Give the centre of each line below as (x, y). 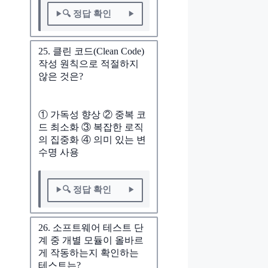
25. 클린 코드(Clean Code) (91, 51)
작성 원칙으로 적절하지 (89, 64)
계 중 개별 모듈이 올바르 (91, 240)
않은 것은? (61, 77)
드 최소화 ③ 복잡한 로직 (91, 127)
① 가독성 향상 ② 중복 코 (92, 115)
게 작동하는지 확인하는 (89, 252)
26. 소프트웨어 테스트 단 (91, 227)
